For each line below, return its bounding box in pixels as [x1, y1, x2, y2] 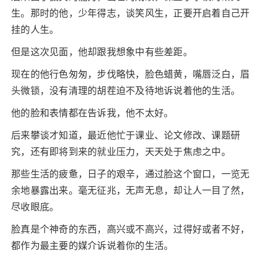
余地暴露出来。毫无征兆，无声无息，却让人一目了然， [11, 186, 250, 195]
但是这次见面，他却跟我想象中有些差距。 [11, 47, 193, 57]
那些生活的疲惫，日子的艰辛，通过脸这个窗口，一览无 [11, 169, 250, 179]
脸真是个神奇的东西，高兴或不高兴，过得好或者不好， [11, 224, 250, 234]
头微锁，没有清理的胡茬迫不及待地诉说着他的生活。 [11, 86, 240, 96]
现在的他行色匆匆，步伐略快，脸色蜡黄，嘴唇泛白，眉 [11, 69, 250, 79]
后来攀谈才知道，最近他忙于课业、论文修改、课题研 [11, 130, 240, 140]
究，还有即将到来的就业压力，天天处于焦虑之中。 [11, 147, 231, 157]
